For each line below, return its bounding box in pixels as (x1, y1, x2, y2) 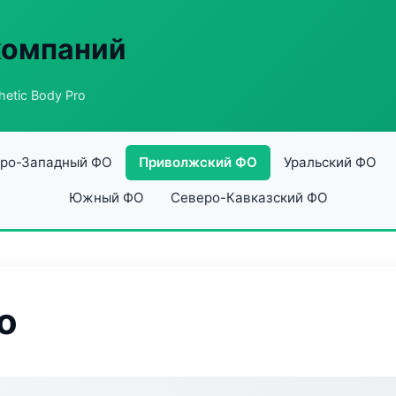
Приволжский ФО (138, 154, 257, 171)
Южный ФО (68, 189, 144, 206)
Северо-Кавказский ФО (170, 189, 328, 206)
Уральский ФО (283, 154, 377, 171)
